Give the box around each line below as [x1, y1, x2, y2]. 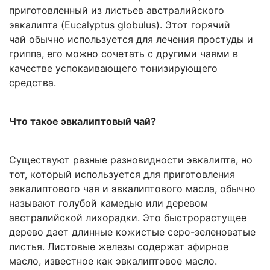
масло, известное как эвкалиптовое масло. [9, 254, 217, 267]
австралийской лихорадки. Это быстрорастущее [9, 211, 246, 224]
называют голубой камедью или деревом [9, 196, 208, 209]
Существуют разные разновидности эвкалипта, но [9, 153, 253, 166]
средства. [9, 76, 56, 89]
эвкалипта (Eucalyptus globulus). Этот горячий [9, 18, 230, 31]
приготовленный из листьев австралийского [9, 4, 224, 16]
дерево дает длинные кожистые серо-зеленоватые [9, 225, 256, 238]
